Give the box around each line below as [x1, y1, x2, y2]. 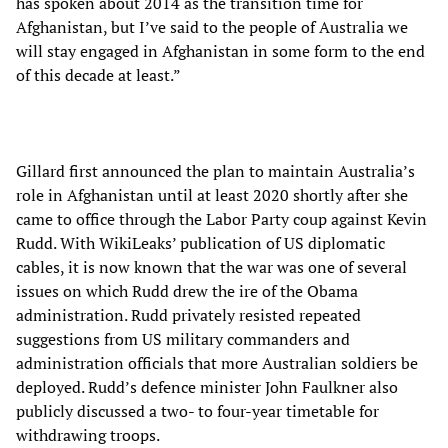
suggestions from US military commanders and [16, 327, 350, 350]
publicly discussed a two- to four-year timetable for [16, 399, 379, 422]
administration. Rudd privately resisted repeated [16, 303, 361, 326]
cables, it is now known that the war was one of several [16, 255, 407, 278]
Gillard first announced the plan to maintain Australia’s [16, 159, 415, 182]
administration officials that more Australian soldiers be [16, 351, 418, 374]
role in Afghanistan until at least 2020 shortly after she [16, 183, 408, 206]
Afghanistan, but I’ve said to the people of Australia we [16, 15, 408, 38]
